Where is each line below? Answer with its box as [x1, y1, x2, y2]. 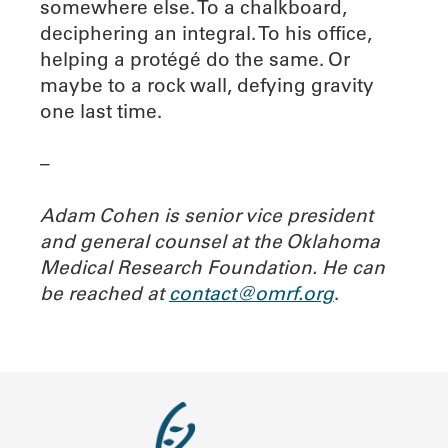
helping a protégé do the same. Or [40, 46, 350, 71]
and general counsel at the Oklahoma [40, 228, 380, 253]
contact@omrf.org [169, 280, 334, 305]
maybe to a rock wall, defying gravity [40, 72, 374, 97]
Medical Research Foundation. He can [40, 254, 385, 279]
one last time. [40, 98, 162, 123]
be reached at [40, 280, 169, 305]
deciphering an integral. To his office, [40, 20, 372, 45]
